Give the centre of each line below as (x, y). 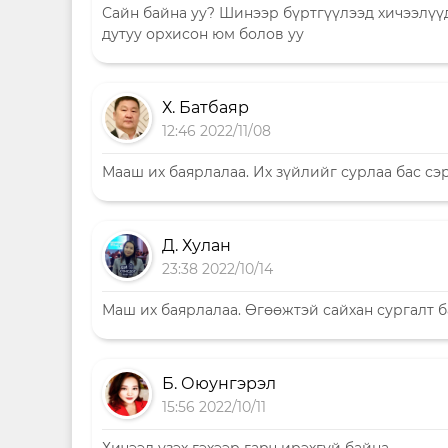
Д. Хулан (196, 245)
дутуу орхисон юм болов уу (203, 34)
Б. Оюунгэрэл (219, 383)
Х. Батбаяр (205, 107)
